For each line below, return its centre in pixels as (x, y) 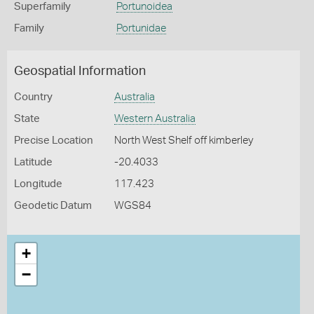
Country (33, 97)
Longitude (38, 184)
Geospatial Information (80, 71)
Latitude (33, 162)
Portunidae (141, 28)
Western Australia (155, 119)
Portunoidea (144, 7)
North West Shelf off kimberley (183, 141)
